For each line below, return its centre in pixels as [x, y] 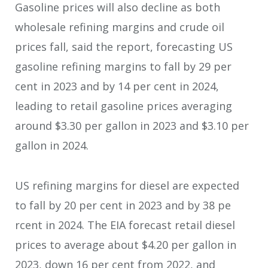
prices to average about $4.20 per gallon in [126, 244]
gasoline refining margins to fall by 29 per [123, 67]
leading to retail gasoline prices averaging [124, 106]
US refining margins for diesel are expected [127, 185]
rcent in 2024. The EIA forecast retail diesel [125, 225]
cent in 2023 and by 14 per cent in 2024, [117, 86]
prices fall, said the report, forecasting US [124, 47]
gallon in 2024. [52, 146]
